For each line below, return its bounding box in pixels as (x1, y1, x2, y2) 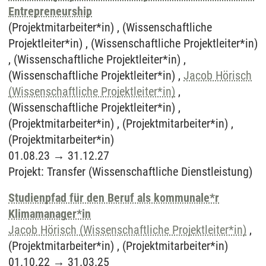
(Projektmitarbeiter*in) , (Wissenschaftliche (8, 20, 212, 34)
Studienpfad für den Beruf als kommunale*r (8, 191, 219, 205)
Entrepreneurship (8, 4, 92, 18)
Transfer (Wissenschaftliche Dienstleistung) (47, 164, 252, 179)
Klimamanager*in (8, 207, 91, 221)
